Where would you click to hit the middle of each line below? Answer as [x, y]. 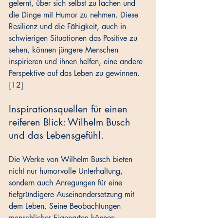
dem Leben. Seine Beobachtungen [66, 206]
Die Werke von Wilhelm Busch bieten [72, 160]
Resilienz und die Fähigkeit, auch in [69, 27]
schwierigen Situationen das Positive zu [74, 38]
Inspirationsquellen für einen [70, 109]
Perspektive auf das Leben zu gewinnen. [75, 73]
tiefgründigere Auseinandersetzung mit [73, 195]
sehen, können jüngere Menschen [65, 50]
